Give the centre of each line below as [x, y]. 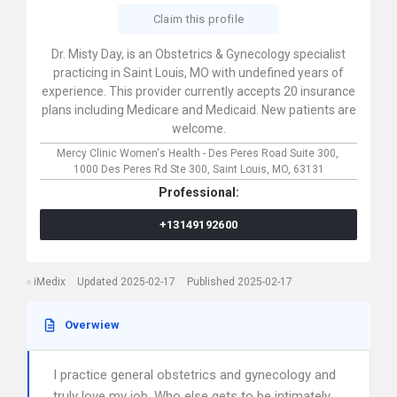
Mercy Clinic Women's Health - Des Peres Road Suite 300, [198, 153]
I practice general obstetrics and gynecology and [195, 375]
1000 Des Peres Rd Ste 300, [143, 169]
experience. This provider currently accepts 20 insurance [198, 91]
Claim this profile [198, 19]
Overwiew [92, 325]
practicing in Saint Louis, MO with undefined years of [198, 73]
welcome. [198, 128]
